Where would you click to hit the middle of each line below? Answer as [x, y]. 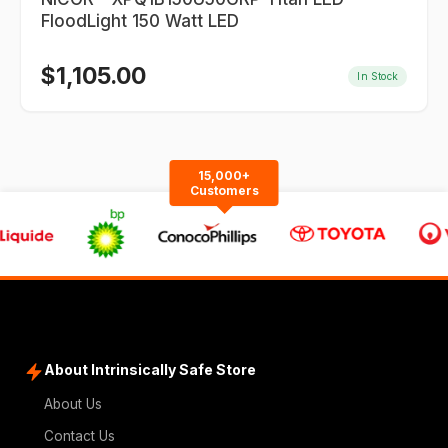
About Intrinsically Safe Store [150, 369]
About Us [73, 404]
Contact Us [79, 436]
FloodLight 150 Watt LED [140, 21]
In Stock [377, 75]
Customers [224, 190]
